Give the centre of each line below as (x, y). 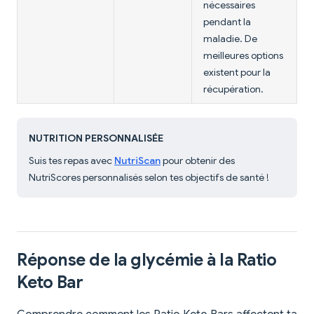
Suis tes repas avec (71, 161)
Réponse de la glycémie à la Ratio (147, 260)
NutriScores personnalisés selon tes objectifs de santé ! (149, 178)
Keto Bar (50, 283)
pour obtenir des (198, 161)
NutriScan (137, 161)
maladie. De (230, 39)
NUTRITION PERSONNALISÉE (96, 138)
